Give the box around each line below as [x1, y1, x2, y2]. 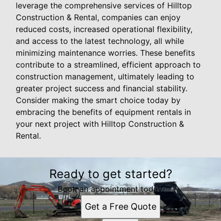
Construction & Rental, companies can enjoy [16, 12, 181, 22]
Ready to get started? [49, 166, 172, 181]
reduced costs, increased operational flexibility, [16, 24, 192, 34]
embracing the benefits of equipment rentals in [16, 107, 191, 117]
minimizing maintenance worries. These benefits [16, 47, 195, 58]
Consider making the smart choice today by [16, 95, 181, 105]
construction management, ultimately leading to [16, 71, 194, 81]
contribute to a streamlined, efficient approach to [16, 59, 201, 70]
